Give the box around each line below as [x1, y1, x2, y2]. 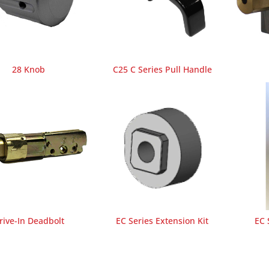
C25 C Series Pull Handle [112, 63, 212, 75]
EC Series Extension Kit [116, 214, 209, 226]
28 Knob [12, 63, 46, 75]
